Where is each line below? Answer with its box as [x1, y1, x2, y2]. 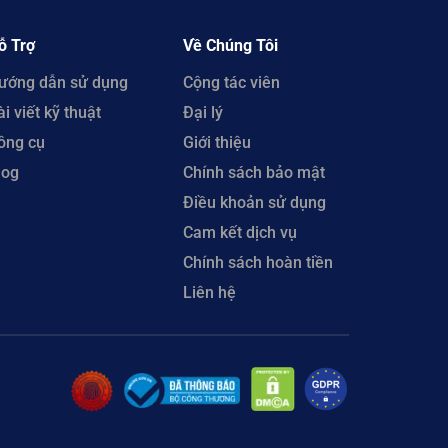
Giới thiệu [182, 132, 251, 152]
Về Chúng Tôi [182, 35, 278, 55]
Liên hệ [182, 282, 236, 302]
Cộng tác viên [182, 72, 280, 92]
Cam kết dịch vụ [182, 222, 297, 242]
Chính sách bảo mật [182, 162, 325, 182]
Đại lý [182, 102, 223, 122]
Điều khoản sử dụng [182, 192, 326, 212]
